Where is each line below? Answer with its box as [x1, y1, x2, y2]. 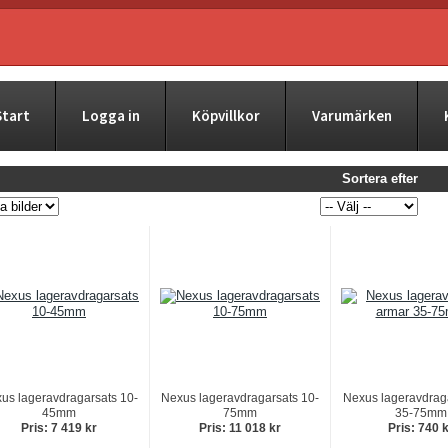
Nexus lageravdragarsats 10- [161, 391, 319, 405]
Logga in [82, 106, 140, 125]
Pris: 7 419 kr [21, 421, 97, 435]
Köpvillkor [192, 106, 260, 125]
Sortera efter [342, 171, 418, 186]
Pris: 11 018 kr [199, 421, 281, 435]
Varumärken [312, 106, 392, 125]
